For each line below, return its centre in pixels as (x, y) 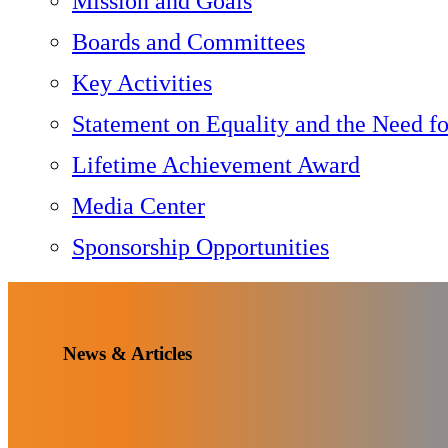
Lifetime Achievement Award (216, 165)
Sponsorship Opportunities (200, 247)
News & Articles (127, 353)
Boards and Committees (188, 42)
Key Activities (142, 83)
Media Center (138, 206)
